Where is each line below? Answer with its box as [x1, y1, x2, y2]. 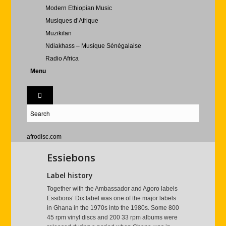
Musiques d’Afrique [45, 17, 98, 24]
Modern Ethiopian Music [45, 5, 112, 12]
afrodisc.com [26, 133, 62, 140]
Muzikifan [45, 30, 72, 37]
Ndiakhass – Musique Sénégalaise [45, 42, 141, 49]
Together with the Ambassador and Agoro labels [46, 185, 178, 193]
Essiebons [46, 151, 95, 164]
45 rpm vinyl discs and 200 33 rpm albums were [46, 214, 178, 221]
